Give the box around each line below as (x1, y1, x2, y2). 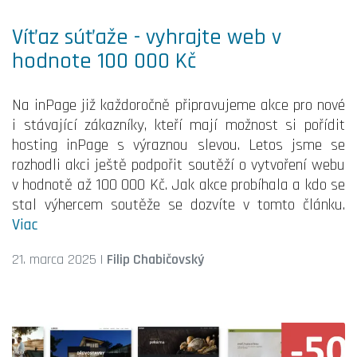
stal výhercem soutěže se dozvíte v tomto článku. (12, 194, 345, 215)
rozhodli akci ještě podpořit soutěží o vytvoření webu (12, 154, 345, 175)
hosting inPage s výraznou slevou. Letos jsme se (12, 134, 345, 155)
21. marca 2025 (12, 249, 96, 269)
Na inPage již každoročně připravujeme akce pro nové (12, 94, 345, 116)
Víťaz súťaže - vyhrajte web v (12, 22, 281, 52)
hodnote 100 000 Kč (12, 46, 196, 76)
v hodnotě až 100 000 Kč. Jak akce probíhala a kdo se (12, 174, 345, 195)
